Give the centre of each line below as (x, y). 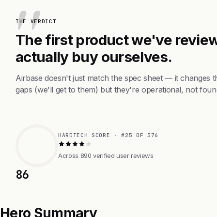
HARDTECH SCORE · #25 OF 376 (108, 135)
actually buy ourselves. (94, 56)
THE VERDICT (36, 21)
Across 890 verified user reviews (106, 155)
